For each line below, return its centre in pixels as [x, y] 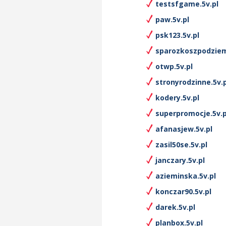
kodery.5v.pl [177, 98]
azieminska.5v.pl [186, 176]
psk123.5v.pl [177, 35]
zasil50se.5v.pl [181, 145]
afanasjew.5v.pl [184, 129]
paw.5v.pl [172, 19]
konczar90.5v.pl [183, 191]
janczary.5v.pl [180, 160]
